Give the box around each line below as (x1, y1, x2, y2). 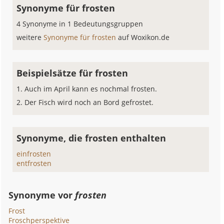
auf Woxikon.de (118, 32, 170, 42)
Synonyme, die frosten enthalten (16, 132, 166, 144)
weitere (16, 32, 44, 42)
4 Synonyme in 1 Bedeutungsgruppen (16, 19, 143, 28)
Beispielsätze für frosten (16, 67, 128, 79)
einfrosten (16, 149, 51, 158)
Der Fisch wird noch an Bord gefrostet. (24, 97, 154, 107)
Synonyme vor (8, 189, 75, 201)
